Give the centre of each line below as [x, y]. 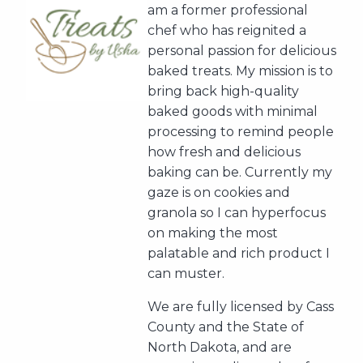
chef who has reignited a [227, 30]
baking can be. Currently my [240, 172]
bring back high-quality [223, 91]
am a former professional [228, 10]
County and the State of [226, 327]
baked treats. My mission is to [240, 71]
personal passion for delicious [242, 51]
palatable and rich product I [239, 253]
